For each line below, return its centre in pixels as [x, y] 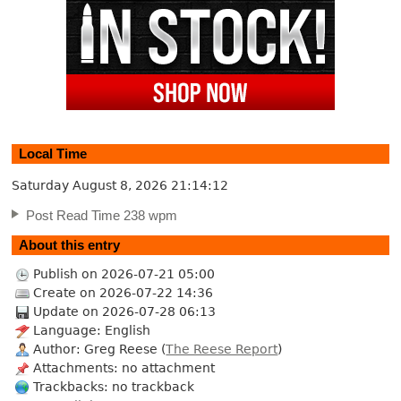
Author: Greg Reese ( [100, 349]
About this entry [70, 245]
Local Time [53, 154]
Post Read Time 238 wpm [102, 215]
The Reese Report [222, 349]
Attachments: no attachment [124, 367]
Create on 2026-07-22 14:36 [124, 292]
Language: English [92, 330]
